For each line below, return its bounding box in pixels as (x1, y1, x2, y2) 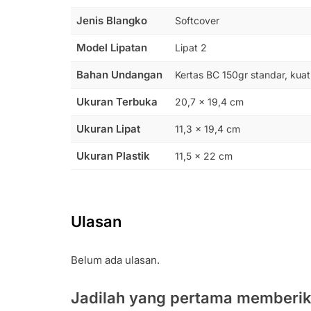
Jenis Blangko (76, 13, 147, 27)
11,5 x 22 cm (175, 149, 233, 162)
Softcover (175, 14, 219, 26)
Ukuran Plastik (76, 149, 150, 162)
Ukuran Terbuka (76, 94, 158, 108)
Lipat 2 (175, 41, 207, 53)
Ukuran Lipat (76, 121, 140, 135)
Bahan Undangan (76, 67, 162, 81)
